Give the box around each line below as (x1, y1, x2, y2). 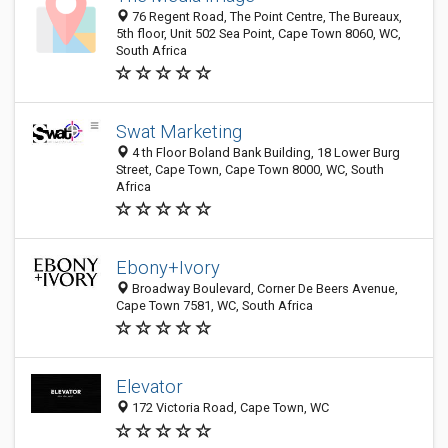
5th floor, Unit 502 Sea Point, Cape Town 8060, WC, (116, 26, 401, 41)
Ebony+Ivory (116, 257, 220, 278)
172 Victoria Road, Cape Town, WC (129, 400, 329, 416)
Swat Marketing (116, 121, 242, 142)
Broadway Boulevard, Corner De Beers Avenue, (129, 281, 398, 296)
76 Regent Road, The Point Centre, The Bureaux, (129, 9, 402, 24)
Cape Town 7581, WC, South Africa (116, 298, 313, 313)
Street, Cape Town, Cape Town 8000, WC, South (116, 162, 384, 177)
